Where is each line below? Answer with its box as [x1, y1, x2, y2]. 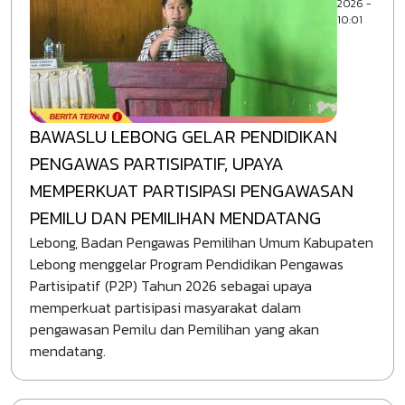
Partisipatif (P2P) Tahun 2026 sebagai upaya [30, 275, 312, 297]
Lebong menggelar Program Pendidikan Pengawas [30, 253, 344, 275]
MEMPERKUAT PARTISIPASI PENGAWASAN [30, 177, 353, 204]
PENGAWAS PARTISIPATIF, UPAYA [30, 150, 284, 177]
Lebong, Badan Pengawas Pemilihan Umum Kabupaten [30, 231, 373, 253]
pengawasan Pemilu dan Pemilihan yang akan [30, 318, 319, 340]
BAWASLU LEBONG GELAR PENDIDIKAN [30, 123, 337, 150]
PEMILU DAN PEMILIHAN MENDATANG [30, 204, 321, 231]
